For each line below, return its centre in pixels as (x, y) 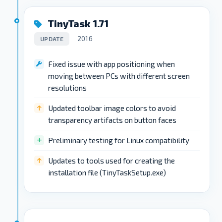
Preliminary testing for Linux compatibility (119, 140)
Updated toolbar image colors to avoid (112, 108)
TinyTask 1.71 (77, 23)
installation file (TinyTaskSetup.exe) (107, 172)
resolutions (67, 87)
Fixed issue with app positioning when (111, 64)
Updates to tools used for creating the (111, 160)
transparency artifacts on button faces (112, 120)
